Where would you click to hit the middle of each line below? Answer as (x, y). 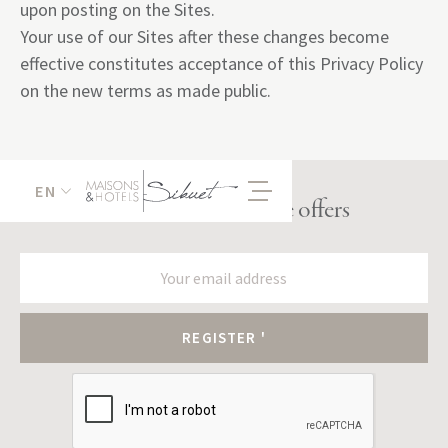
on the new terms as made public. (145, 90)
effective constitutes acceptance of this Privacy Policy (221, 63)
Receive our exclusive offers (224, 211)
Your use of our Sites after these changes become (204, 36)
